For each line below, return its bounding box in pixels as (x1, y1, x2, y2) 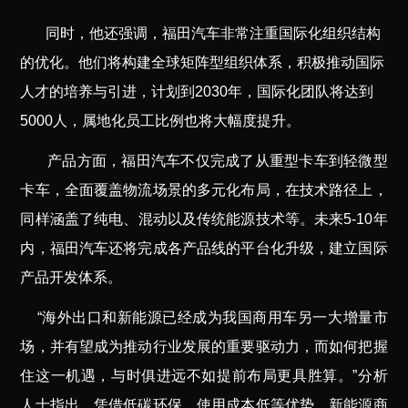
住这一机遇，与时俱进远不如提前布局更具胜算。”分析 (20, 367, 388, 383)
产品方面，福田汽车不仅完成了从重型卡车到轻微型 (47, 152, 388, 168)
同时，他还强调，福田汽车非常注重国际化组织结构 (46, 25, 382, 41)
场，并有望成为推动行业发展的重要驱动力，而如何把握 (20, 338, 388, 354)
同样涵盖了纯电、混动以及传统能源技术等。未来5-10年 (20, 210, 388, 227)
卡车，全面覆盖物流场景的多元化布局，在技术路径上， (20, 181, 388, 198)
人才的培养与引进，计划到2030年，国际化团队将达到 (20, 83, 374, 99)
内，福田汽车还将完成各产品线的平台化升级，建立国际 (20, 240, 388, 256)
